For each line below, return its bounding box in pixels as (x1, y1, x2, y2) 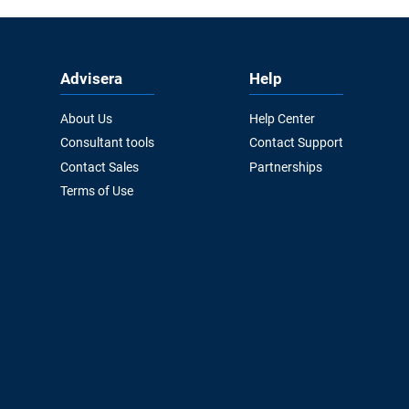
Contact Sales (60, 159, 140, 174)
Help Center (249, 110, 315, 126)
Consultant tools (60, 135, 155, 151)
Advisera (60, 68, 123, 88)
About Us (60, 110, 113, 126)
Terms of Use (60, 184, 134, 199)
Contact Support (249, 135, 343, 151)
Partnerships (249, 159, 322, 174)
